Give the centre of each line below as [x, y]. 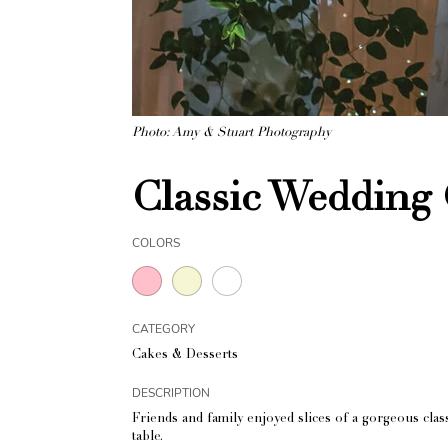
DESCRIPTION [171, 393]
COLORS [156, 243]
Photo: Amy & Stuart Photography [231, 133]
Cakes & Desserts [185, 355]
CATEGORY [163, 329]
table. [147, 437]
